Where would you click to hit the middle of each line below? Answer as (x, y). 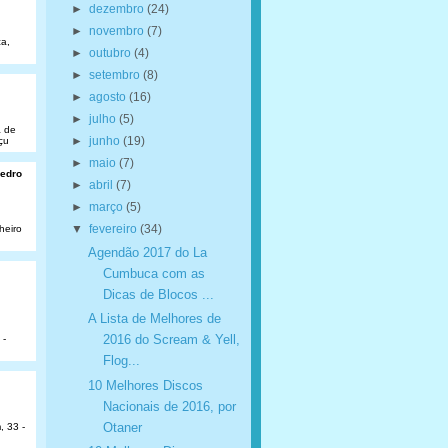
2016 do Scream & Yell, (171, 340)
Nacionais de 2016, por (169, 406)
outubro (111, 52)
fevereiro (114, 228)
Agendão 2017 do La (147, 252)
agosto (108, 96)
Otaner (122, 427)
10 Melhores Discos (145, 385)
